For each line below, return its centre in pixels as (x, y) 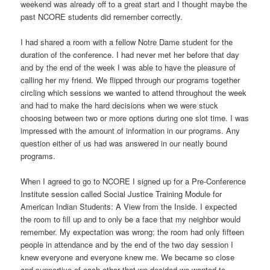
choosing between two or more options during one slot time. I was (135, 118)
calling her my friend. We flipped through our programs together (130, 80)
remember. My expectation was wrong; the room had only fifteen (133, 232)
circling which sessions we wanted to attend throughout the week (134, 92)
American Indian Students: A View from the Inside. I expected (129, 207)
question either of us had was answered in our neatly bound (124, 143)
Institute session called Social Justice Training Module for (121, 194)
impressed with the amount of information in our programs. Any (130, 130)
